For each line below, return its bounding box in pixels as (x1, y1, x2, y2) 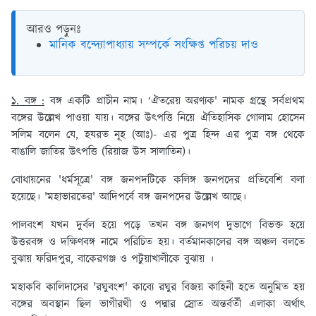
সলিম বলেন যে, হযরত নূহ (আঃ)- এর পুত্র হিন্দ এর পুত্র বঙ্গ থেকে (11, 127, 305, 144)
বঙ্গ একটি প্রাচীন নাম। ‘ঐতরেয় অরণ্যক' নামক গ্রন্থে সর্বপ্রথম (44, 93, 305, 110)
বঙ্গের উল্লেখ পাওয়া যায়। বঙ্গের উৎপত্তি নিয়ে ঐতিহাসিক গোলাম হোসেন (11, 110, 305, 127)
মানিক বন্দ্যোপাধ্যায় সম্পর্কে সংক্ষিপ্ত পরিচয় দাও (49, 37, 258, 54)
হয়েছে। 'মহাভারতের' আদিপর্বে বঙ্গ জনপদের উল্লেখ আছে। (11, 189, 250, 206)
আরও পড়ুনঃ (27, 21, 80, 39)
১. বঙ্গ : (11, 93, 45, 110)
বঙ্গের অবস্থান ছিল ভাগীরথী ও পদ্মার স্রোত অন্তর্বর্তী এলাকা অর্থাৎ (11, 296, 305, 313)
